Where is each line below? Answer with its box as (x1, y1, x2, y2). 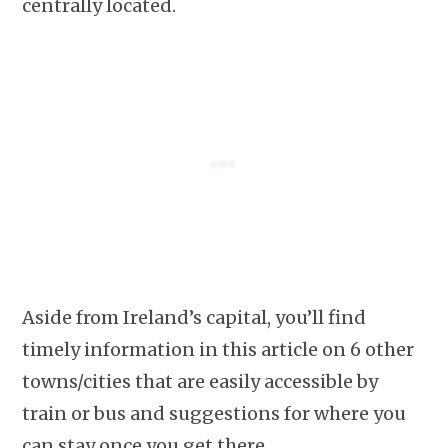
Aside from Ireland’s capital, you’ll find (22, 306, 367, 330)
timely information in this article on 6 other (22, 338, 415, 362)
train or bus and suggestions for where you (22, 402, 407, 426)
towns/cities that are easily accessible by (22, 370, 379, 394)
